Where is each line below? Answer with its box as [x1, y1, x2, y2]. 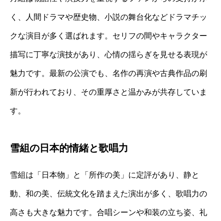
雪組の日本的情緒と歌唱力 [10, 143, 128, 154]
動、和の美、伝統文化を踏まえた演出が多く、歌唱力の [10, 189, 207, 198]
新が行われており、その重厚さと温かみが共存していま [10, 88, 207, 97]
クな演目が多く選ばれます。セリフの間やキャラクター [10, 32, 207, 40]
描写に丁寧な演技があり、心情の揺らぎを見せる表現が [10, 50, 207, 59]
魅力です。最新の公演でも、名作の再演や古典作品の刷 [10, 69, 207, 78]
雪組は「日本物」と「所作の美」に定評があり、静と [10, 171, 199, 180]
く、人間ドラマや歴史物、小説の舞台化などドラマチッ [10, 13, 207, 22]
